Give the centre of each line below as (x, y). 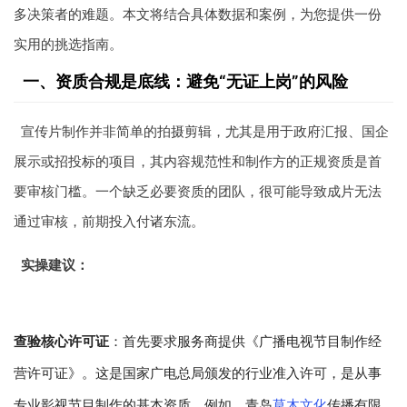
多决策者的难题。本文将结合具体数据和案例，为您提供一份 (198, 14)
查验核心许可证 (61, 341)
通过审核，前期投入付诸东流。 (109, 221)
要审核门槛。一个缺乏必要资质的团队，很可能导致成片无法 (198, 191)
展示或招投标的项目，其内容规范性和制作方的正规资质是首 (198, 161)
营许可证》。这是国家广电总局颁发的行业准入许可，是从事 (198, 372)
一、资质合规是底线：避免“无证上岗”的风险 (185, 81)
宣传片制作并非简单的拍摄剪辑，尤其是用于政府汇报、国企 (204, 131)
